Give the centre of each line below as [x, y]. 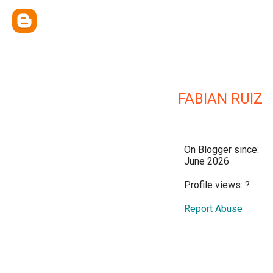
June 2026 [207, 161]
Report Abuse [213, 209]
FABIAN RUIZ [220, 99]
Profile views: [214, 185]
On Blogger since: [222, 150]
